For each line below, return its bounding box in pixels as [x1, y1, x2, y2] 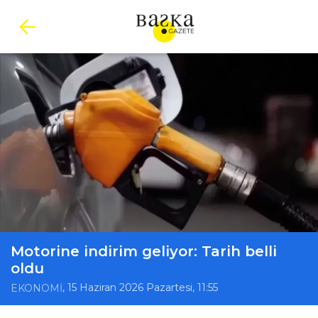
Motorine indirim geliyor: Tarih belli [11, 243, 277, 260]
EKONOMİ [11, 282, 62, 295]
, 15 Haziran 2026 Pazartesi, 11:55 [62, 281, 218, 295]
